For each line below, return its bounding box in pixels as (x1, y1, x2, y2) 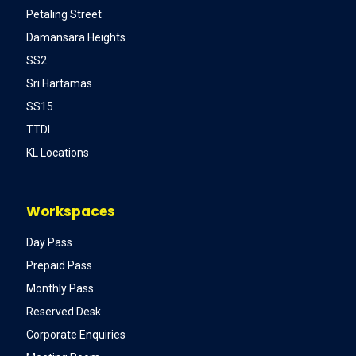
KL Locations (26, 145, 89, 159)
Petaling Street (26, 7, 102, 21)
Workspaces (26, 201, 115, 221)
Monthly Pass (26, 281, 94, 295)
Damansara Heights (26, 30, 126, 44)
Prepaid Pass (26, 258, 92, 272)
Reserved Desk (26, 304, 101, 318)
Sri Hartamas (26, 76, 92, 90)
